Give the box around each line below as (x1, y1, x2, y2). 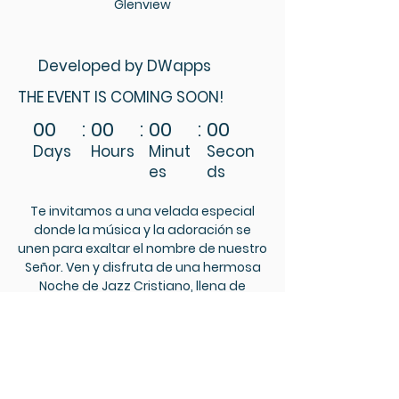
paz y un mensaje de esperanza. (40, 314, 245, 332)
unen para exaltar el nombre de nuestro (18, 240, 267, 257)
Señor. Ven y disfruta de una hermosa (24, 258, 261, 276)
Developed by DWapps (38, 54, 212, 77)
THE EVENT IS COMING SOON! (18, 85, 224, 108)
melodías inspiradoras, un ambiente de (19, 296, 266, 313)
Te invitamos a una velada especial (30, 202, 255, 220)
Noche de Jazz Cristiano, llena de (39, 277, 246, 295)
